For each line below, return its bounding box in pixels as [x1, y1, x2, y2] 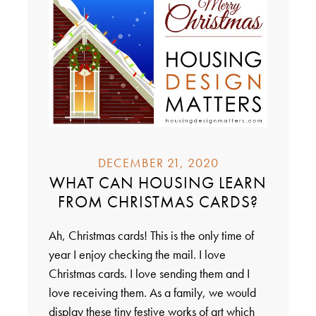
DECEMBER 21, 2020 [97, 154, 219, 171]
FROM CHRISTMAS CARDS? [58, 191, 258, 213]
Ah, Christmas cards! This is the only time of [48, 227, 254, 244]
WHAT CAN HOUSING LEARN [49, 172, 267, 194]
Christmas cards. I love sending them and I [48, 265, 250, 282]
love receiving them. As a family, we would [48, 284, 256, 301]
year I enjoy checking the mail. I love [48, 246, 226, 263]
